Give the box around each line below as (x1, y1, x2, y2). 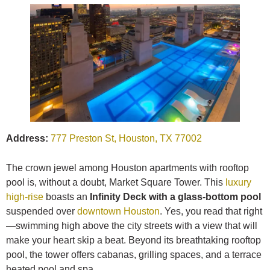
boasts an (43, 192, 90, 202)
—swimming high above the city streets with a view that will (6, 221, 257, 231)
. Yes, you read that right (160, 206, 262, 217)
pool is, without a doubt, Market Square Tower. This (6, 177, 225, 188)
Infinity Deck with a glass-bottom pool (90, 192, 261, 202)
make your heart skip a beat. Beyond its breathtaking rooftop (6, 235, 261, 246)
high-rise (6, 192, 43, 202)
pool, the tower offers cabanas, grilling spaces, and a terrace (6, 250, 262, 260)
